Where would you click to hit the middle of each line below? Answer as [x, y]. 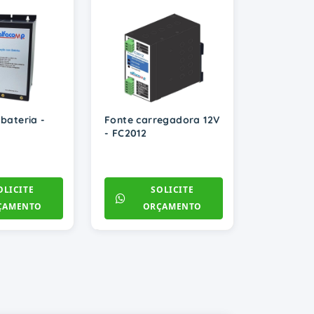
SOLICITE [172, 190]
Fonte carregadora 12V [162, 120]
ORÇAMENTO [172, 207]
